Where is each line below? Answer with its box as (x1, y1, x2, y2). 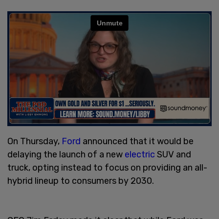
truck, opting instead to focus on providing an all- (7, 162, 207, 173)
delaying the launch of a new (7, 149, 125, 160)
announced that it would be (81, 135, 194, 147)
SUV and (157, 149, 191, 160)
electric (125, 149, 157, 160)
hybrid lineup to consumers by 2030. (7, 175, 154, 186)
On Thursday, (7, 135, 62, 147)
